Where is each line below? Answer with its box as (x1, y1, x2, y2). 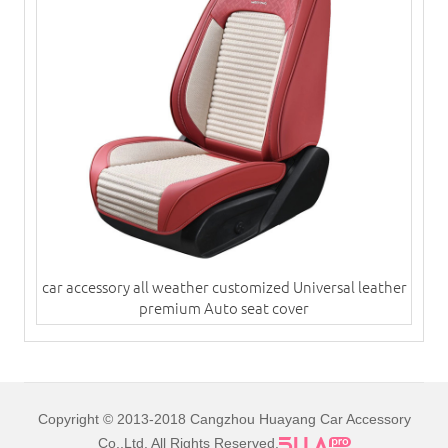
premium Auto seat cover (139, 297, 309, 319)
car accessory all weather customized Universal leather (41, 276, 407, 298)
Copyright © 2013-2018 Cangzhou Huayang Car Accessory (37, 411, 411, 428)
